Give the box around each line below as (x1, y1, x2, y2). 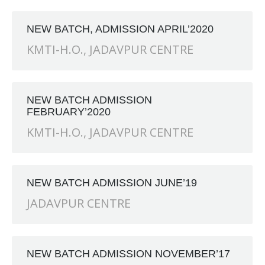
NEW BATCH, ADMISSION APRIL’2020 (27, 23, 214, 35)
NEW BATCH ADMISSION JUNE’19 (27, 177, 197, 189)
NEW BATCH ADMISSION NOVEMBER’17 (27, 248, 230, 260)
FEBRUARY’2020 (27, 106, 111, 118)
